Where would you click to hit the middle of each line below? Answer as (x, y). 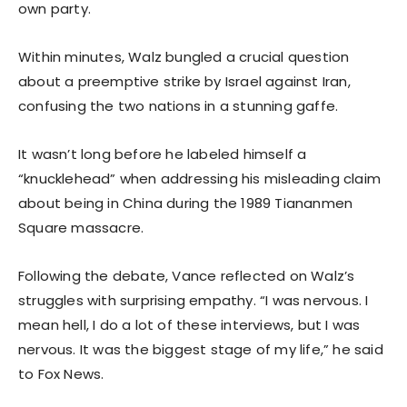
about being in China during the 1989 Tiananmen (186, 203)
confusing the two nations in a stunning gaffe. (179, 105)
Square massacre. (81, 227)
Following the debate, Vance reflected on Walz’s (187, 275)
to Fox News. (61, 373)
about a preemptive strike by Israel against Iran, (184, 81)
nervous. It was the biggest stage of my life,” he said (201, 349)
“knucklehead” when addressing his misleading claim (200, 178)
